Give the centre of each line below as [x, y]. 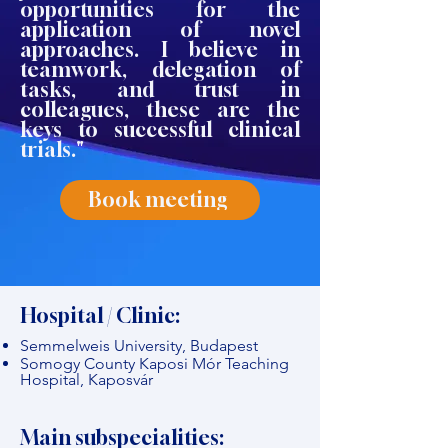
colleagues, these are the [160, 109]
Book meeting [158, 199]
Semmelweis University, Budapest [139, 345]
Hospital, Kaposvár [86, 379]
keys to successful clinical [160, 129]
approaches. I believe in [160, 49]
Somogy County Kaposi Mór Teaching [154, 363]
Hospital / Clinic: [100, 315]
